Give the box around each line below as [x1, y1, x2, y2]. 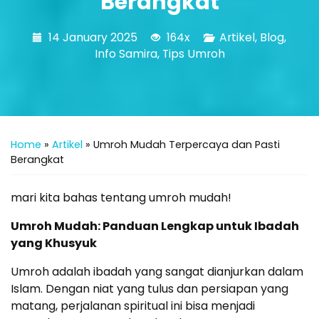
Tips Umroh [162, 45, 225, 62]
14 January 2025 [46, 28, 140, 46]
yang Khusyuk [11, 234, 97, 251]
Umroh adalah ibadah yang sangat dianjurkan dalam [11, 263, 303, 280]
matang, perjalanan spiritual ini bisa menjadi [11, 297, 255, 314]
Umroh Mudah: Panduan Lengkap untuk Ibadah [11, 217, 299, 234]
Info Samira [94, 45, 157, 62]
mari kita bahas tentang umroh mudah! [11, 189, 231, 206]
